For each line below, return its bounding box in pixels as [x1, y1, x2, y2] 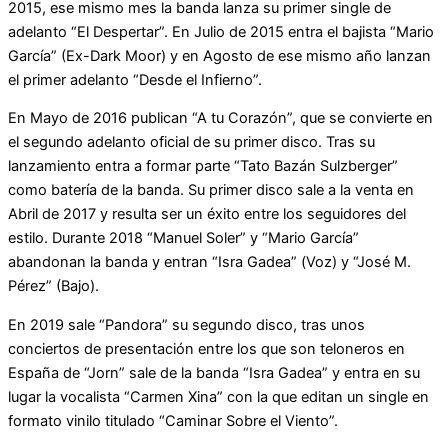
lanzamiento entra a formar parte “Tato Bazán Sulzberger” [8, 157, 398, 176]
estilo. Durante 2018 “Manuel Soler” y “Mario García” [8, 229, 359, 248]
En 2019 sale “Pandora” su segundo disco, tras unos [8, 315, 365, 334]
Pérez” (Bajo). [8, 277, 99, 296]
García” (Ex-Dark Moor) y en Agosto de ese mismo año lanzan [8, 46, 431, 65]
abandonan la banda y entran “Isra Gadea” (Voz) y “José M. [8, 253, 411, 272]
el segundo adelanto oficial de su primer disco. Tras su [8, 133, 375, 152]
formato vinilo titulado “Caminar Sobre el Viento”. [8, 411, 338, 430]
